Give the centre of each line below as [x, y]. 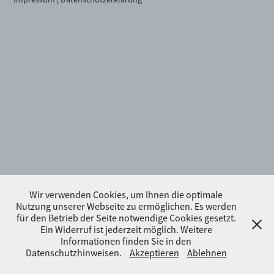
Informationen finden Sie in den [126, 242]
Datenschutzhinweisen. [74, 253]
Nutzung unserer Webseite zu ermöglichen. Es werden [126, 207]
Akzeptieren [154, 253]
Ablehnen [207, 253]
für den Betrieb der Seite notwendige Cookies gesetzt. [126, 218]
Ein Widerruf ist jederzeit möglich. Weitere [126, 230]
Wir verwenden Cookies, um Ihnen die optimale [126, 195]
